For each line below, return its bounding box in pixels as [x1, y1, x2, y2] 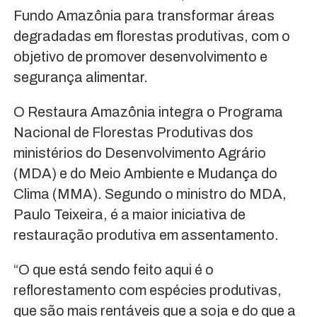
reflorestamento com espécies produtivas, [13, 282, 282, 298]
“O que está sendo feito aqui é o [13, 261, 214, 277]
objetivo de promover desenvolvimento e [13, 48, 267, 64]
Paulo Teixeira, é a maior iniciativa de [13, 206, 246, 222]
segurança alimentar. [13, 69, 148, 85]
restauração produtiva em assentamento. [13, 226, 279, 243]
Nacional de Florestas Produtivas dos [13, 124, 253, 140]
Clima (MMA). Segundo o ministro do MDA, [13, 185, 287, 202]
